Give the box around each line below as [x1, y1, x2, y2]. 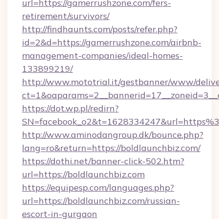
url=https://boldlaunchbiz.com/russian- [22, 195, 180, 206]
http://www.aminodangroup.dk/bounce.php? [22, 129, 203, 140]
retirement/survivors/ [22, 10, 109, 22]
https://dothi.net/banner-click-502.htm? [22, 155, 184, 167]
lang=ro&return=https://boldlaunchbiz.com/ [22, 142, 200, 153]
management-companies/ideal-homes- [22, 50, 183, 61]
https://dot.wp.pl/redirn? [22, 103, 119, 114]
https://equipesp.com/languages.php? [22, 182, 174, 193]
